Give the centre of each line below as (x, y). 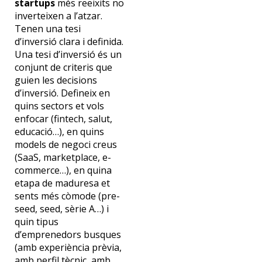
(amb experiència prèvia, (68, 248)
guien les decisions (56, 80)
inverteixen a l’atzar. (58, 16)
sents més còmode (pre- (67, 196)
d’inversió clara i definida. (69, 42)
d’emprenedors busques (68, 235)
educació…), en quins (59, 132)
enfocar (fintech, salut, (63, 119)
